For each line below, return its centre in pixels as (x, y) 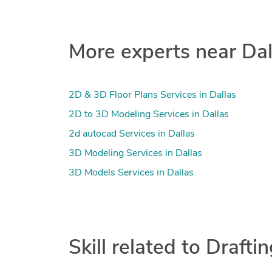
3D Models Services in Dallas (131, 173)
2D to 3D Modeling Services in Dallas (148, 114)
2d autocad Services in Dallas (131, 134)
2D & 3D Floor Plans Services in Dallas (152, 95)
